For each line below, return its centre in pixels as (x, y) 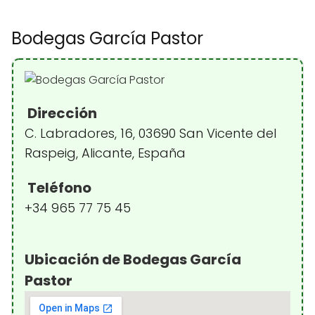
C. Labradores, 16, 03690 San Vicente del (150, 133)
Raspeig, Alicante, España (105, 153)
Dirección (61, 113)
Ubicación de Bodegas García (133, 259)
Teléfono (58, 188)
